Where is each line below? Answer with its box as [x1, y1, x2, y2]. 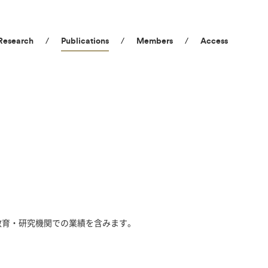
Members [136, 37, 173, 45]
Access [200, 37, 228, 45]
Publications [60, 37, 109, 45]
